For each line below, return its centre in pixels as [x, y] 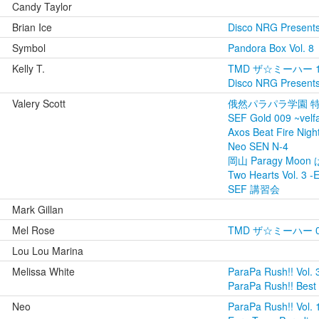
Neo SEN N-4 [258, 146]
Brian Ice [32, 27]
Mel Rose [33, 230]
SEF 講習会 [254, 189]
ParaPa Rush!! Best [272, 286]
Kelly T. [28, 68]
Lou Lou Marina [48, 251]
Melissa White [43, 271]
